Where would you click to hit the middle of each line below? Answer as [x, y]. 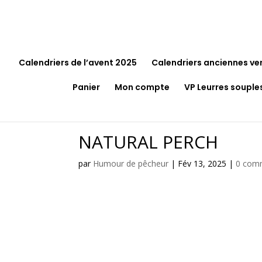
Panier [86, 87]
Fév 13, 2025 [202, 163]
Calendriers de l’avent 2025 [77, 63]
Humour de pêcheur [131, 163]
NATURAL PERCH [149, 142]
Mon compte [142, 87]
